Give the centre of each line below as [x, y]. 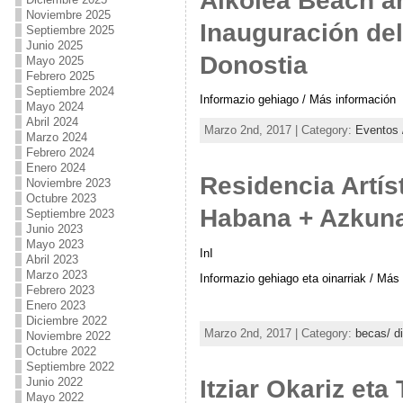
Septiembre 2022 [70, 367]
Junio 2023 [54, 229]
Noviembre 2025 [68, 15]
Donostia [253, 65]
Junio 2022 [54, 382]
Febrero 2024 [60, 152]
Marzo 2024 [56, 137]
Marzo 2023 [56, 275]
